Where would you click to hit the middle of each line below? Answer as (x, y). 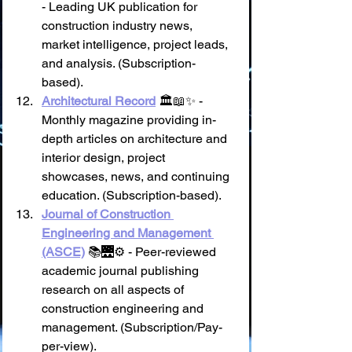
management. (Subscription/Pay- (132, 327)
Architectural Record (99, 101)
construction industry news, (119, 26)
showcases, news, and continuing (137, 176)
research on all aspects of (114, 290)
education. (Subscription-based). (132, 195)
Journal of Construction (108, 214)
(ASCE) (63, 252)
